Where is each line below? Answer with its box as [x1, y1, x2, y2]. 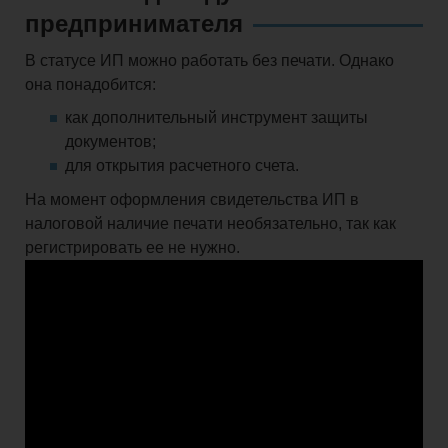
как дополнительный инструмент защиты [65, 109, 368, 127]
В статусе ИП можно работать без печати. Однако [25, 52, 394, 70]
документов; [65, 133, 156, 151]
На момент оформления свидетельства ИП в [25, 191, 359, 209]
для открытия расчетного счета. [65, 157, 299, 175]
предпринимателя [25, 10, 243, 38]
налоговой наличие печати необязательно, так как [25, 215, 396, 233]
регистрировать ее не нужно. [25, 239, 240, 257]
